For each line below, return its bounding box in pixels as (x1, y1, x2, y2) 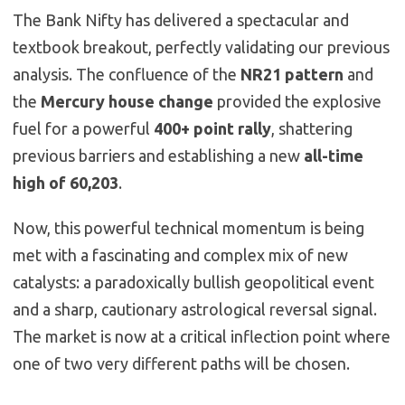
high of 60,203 (13, 174, 118, 193)
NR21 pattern (240, 65, 344, 84)
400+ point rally (154, 119, 271, 138)
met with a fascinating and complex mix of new (13, 246, 348, 265)
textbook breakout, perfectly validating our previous (13, 38, 390, 57)
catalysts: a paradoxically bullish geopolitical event (13, 273, 374, 292)
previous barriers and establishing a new (13, 146, 304, 165)
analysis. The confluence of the (13, 65, 240, 84)
